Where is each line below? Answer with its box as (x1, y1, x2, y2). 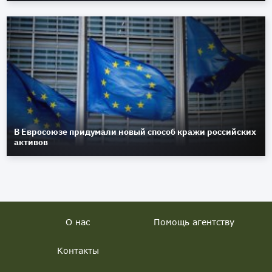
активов (14, 137, 49, 148)
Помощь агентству (154, 217, 235, 228)
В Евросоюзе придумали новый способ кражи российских (14, 126, 257, 138)
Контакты (56, 245, 99, 256)
